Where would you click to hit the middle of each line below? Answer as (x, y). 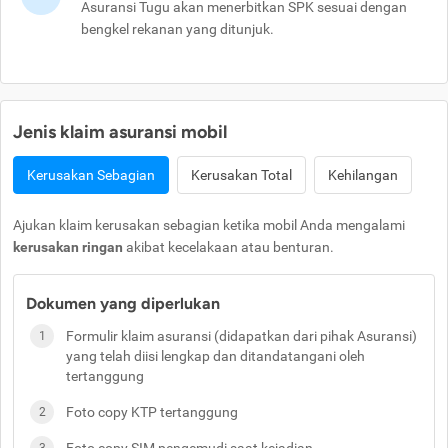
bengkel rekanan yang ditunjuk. (177, 29)
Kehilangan (363, 175)
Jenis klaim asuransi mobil (120, 132)
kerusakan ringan (68, 247)
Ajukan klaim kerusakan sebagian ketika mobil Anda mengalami (209, 225)
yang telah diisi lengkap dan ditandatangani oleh (215, 356)
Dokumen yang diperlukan (123, 304)
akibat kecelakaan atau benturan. (228, 247)
